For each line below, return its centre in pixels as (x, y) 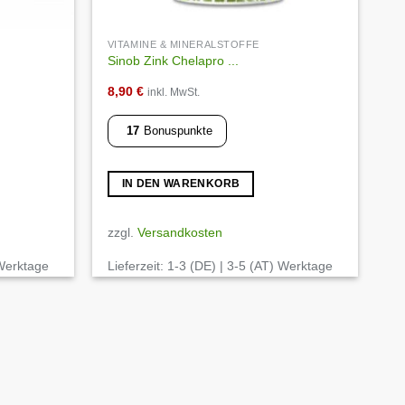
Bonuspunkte (178, 130)
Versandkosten (179, 232)
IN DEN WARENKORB (181, 184)
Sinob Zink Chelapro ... (173, 61)
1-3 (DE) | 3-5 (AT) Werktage (250, 266)
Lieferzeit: (137, 266)
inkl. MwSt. (173, 92)
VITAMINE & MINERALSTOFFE (185, 45)
